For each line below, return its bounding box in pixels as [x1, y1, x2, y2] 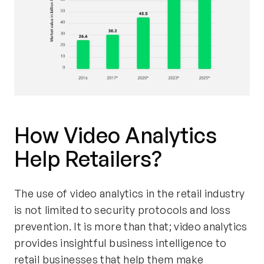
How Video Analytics [14, 121, 217, 148]
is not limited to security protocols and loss [14, 203, 231, 216]
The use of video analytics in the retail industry [14, 186, 245, 200]
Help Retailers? [14, 145, 161, 172]
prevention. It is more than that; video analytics [14, 219, 247, 233]
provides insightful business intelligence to [14, 236, 227, 249]
